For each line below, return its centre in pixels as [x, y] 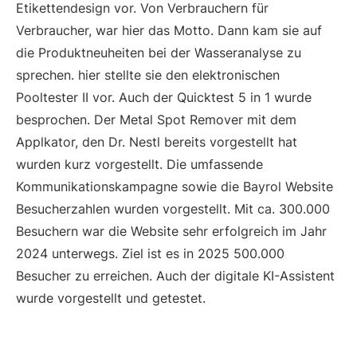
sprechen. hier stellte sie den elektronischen [148, 75]
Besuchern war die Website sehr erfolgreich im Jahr [171, 231]
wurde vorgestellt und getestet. [111, 298]
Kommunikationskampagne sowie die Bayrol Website [175, 186]
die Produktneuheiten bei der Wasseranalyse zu [159, 52]
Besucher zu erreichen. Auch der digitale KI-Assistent [175, 275]
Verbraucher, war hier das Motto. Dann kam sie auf [169, 30]
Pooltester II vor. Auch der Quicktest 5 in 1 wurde [164, 97]
